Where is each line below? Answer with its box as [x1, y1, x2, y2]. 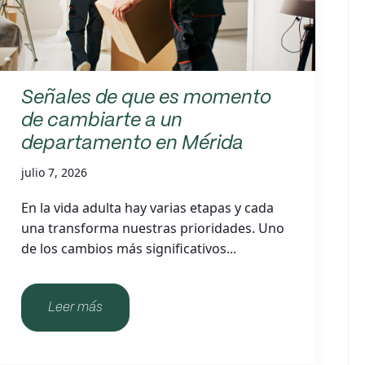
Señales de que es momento [20, 89, 271, 108]
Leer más [47, 301, 103, 314]
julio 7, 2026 [20, 165, 87, 180]
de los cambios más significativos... [20, 240, 236, 257]
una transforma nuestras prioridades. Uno [20, 219, 284, 237]
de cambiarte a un [20, 112, 182, 130]
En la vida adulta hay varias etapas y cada [20, 199, 274, 217]
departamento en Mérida [20, 134, 244, 153]
